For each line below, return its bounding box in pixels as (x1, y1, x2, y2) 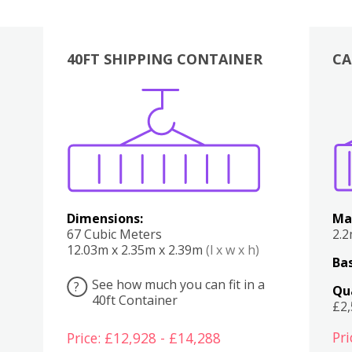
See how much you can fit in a (91, 275, 265, 293)
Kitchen (177, 104, 192, 122)
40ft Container (91, 291, 178, 309)
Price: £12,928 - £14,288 (66, 328, 221, 347)
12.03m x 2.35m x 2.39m (66, 240, 206, 258)
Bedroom (206, 104, 225, 122)
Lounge (238, 104, 254, 122)
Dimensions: (66, 209, 143, 227)
